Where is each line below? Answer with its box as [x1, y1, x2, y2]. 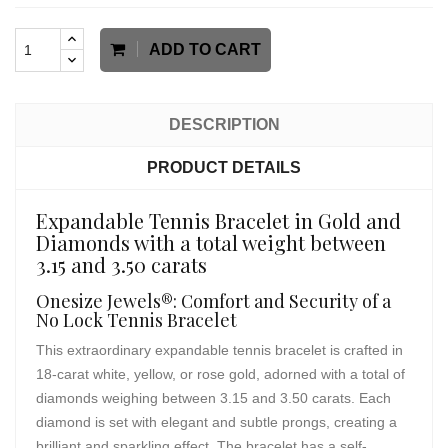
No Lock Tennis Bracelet [36, 308, 237, 332]
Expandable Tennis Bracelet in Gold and [36, 207, 401, 234]
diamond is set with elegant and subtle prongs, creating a [36, 414, 397, 430]
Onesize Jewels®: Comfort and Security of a [36, 289, 391, 313]
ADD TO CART [149, 41, 261, 58]
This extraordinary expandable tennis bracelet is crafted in [36, 342, 403, 358]
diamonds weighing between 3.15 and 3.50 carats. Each [36, 390, 391, 406]
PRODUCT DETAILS [147, 159, 301, 176]
